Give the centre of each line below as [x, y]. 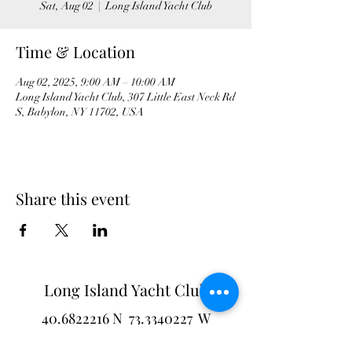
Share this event [73, 198]
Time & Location [75, 51]
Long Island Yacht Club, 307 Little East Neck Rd [126, 97]
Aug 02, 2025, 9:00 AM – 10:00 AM [95, 82]
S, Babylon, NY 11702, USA [80, 112]
